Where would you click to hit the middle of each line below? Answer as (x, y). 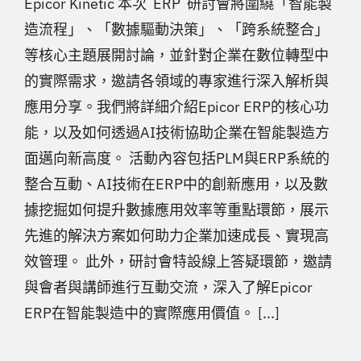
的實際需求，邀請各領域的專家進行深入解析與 (176, 81)
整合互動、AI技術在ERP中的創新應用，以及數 (176, 185)
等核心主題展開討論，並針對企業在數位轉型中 (176, 56)
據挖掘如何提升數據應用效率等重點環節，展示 (176, 210)
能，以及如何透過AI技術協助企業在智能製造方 (177, 133)
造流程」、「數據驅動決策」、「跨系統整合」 (176, 30)
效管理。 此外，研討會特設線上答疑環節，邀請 (178, 262)
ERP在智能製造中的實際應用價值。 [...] (152, 313)
